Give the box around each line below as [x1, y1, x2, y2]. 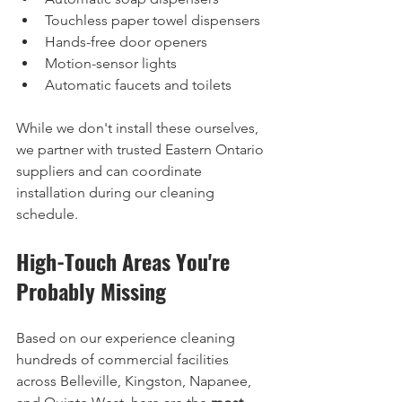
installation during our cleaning [16, 184, 218, 201]
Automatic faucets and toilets [45, 76, 232, 93]
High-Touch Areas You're [16, 245, 235, 277]
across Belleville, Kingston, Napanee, [16, 372, 255, 389]
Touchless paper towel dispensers [45, 12, 260, 29]
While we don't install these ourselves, [16, 119, 262, 136]
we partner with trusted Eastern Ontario [16, 141, 267, 158]
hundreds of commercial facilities [16, 351, 232, 368]
